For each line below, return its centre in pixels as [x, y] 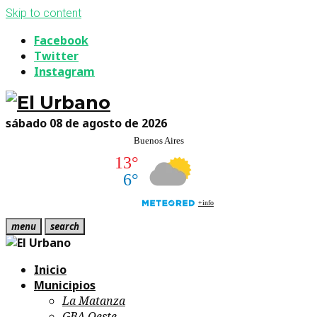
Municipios [65, 285]
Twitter [56, 56]
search [65, 226]
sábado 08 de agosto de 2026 [86, 123]
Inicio [50, 270]
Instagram [64, 71]
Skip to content [44, 13]
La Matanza [94, 301]
